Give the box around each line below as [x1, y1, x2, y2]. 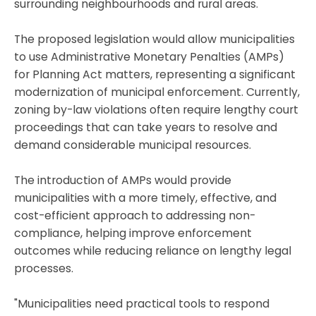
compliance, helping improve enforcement [14, 224, 252, 241]
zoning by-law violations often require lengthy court [14, 101, 298, 118]
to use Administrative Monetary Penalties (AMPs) [14, 48, 284, 65]
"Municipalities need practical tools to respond [14, 295, 269, 312]
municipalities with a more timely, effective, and [14, 189, 276, 206]
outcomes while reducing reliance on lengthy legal [14, 242, 291, 259]
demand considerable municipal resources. [14, 136, 251, 153]
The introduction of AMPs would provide [14, 171, 231, 188]
